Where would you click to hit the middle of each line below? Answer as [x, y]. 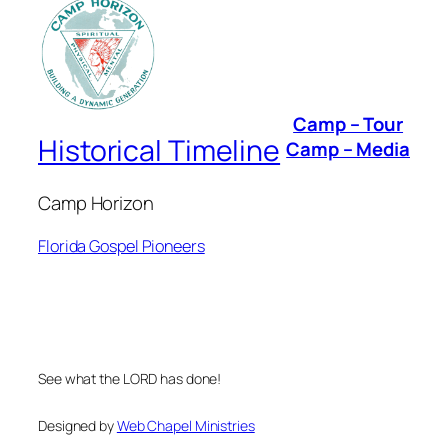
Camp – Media [348, 148]
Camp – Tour [348, 123]
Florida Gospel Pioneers [121, 245]
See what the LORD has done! [130, 378]
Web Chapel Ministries [185, 425]
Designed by [77, 425]
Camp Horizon [96, 203]
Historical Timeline [159, 151]
